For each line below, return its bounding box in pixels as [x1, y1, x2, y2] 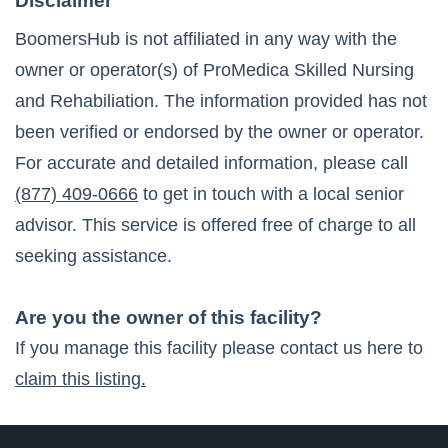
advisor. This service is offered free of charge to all [15, 215, 416, 236]
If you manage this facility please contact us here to [15, 338, 423, 359]
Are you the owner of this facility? [15, 307, 322, 329]
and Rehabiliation [15, 91, 154, 112]
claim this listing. [15, 369, 146, 390]
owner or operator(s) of [15, 60, 203, 81]
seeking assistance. [15, 246, 172, 267]
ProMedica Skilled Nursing [203, 60, 414, 81]
